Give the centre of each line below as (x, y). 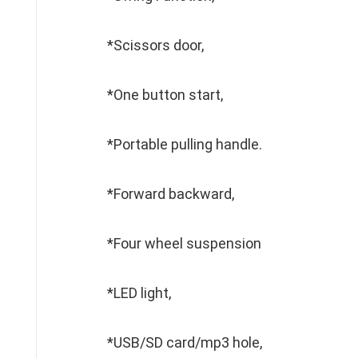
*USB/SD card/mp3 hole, (185, 342)
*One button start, (165, 95)
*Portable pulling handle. (185, 144)
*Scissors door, (155, 45)
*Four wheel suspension (184, 243)
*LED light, (139, 293)
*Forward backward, (171, 194)
